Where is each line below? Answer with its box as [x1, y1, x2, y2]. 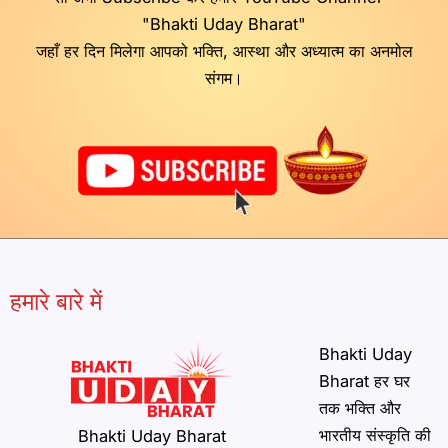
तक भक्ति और [318, 397, 401, 418]
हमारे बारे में [10, 287, 102, 317]
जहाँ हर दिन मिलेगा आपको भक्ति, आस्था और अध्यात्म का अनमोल [35, 41, 413, 62]
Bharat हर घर [318, 370, 410, 391]
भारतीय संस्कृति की [318, 424, 431, 445]
